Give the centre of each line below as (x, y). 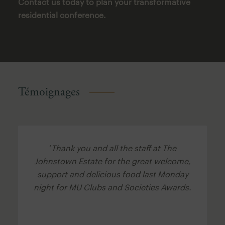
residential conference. (62, 15)
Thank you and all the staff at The (114, 148)
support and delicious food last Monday (113, 174)
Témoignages (49, 92)
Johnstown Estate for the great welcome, (113, 161)
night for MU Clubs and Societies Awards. (113, 187)
